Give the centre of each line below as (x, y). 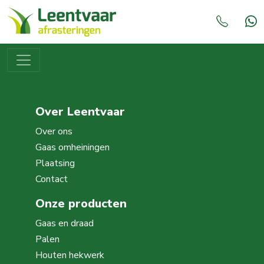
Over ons (54, 131)
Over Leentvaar (80, 112)
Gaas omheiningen (72, 147)
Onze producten (81, 204)
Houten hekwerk (70, 255)
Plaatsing (55, 163)
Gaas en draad (65, 223)
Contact (52, 179)
